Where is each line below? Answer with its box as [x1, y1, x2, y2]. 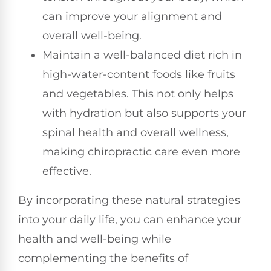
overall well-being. [42, 29, 142, 43]
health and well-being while [18, 232, 171, 246]
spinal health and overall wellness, [42, 126, 229, 140]
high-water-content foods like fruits [42, 68, 235, 82]
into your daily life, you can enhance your [18, 213, 241, 227]
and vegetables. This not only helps [42, 87, 233, 101]
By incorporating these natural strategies [18, 194, 240, 207]
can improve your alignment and [42, 10, 222, 24]
